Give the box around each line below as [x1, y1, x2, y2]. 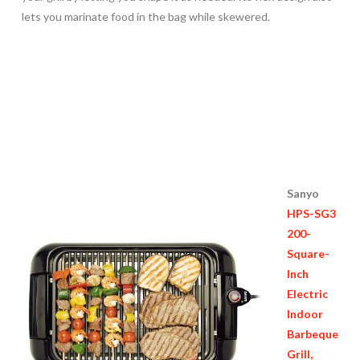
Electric [286, 287, 328, 301]
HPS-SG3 [286, 207, 336, 221]
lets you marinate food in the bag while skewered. [21, 9, 270, 23]
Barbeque [286, 327, 338, 342]
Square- [286, 247, 329, 261]
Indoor [286, 307, 323, 321]
